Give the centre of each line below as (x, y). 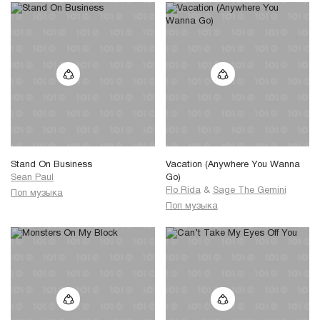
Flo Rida (183, 191)
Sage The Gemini (249, 191)
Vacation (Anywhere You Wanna (232, 165)
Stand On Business (51, 165)
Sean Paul (32, 178)
